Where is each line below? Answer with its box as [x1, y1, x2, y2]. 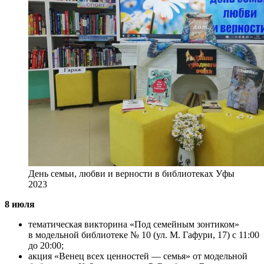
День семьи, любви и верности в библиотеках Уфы [28, 169, 235, 179]
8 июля [5, 199, 35, 210]
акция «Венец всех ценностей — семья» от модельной [28, 251, 247, 262]
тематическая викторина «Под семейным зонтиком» [28, 219, 239, 230]
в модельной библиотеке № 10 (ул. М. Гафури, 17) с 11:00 [28, 230, 259, 240]
